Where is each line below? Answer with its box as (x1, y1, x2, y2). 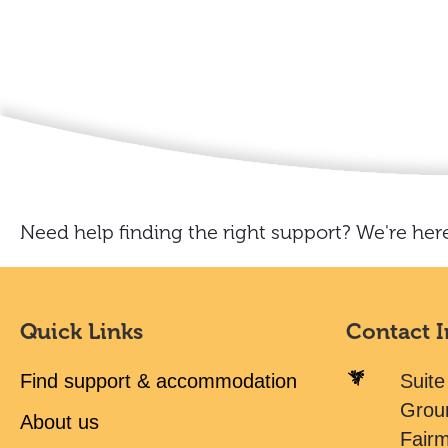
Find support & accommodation (20, 370, 297, 392)
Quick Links (20, 319, 143, 344)
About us (20, 411, 99, 433)
